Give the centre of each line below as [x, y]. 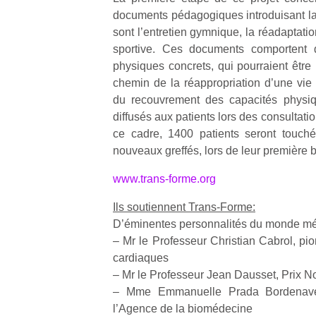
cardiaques [141, 258]
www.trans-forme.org [164, 179]
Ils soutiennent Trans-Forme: [184, 207]
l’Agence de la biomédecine [183, 309]
